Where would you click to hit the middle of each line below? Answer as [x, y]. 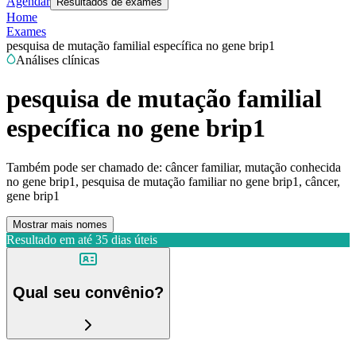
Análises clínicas [58, 60]
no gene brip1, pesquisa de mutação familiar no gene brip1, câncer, [173, 181]
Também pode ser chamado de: [84, 167]
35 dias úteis [126, 239]
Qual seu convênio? [88, 293]
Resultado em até [49, 239]
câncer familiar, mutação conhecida [253, 167]
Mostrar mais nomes [60, 224]
